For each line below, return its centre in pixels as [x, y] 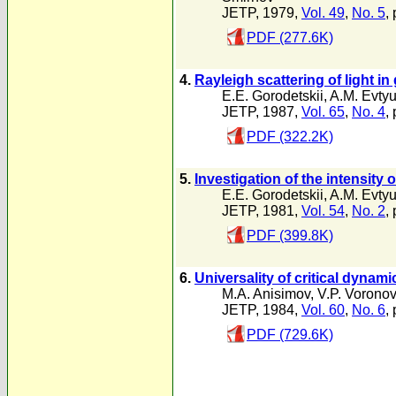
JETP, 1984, [262, 310]
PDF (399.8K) [290, 236]
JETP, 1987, [262, 112]
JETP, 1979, [262, 13]
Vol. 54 [323, 211]
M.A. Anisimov [266, 294]
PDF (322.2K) [290, 137]
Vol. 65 [323, 112]
